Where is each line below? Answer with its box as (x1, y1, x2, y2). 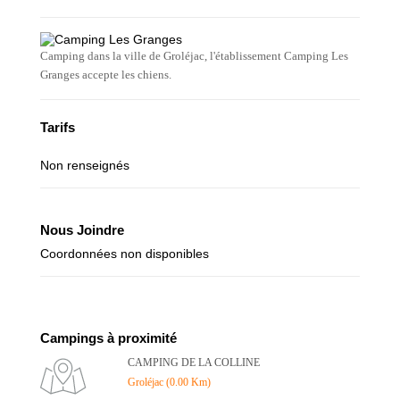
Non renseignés (40, 158, 129, 172)
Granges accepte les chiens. (40, 68, 171, 81)
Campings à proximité (40, 330, 177, 346)
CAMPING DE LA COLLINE (128, 356, 260, 369)
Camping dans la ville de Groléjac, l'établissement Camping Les (40, 49, 348, 62)
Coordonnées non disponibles (40, 246, 209, 261)
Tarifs (40, 120, 75, 135)
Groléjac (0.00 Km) (128, 376, 211, 388)
